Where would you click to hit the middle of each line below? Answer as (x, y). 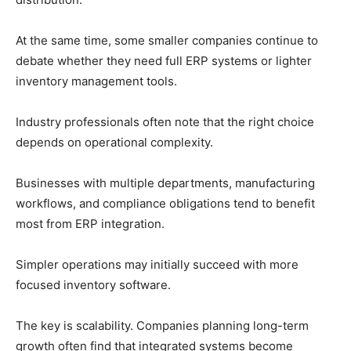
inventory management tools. (96, 81)
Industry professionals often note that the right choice (165, 122)
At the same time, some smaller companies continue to (167, 41)
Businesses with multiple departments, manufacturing (165, 183)
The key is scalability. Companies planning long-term (162, 326)
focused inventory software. (93, 285)
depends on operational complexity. (114, 143)
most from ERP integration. (90, 224)
